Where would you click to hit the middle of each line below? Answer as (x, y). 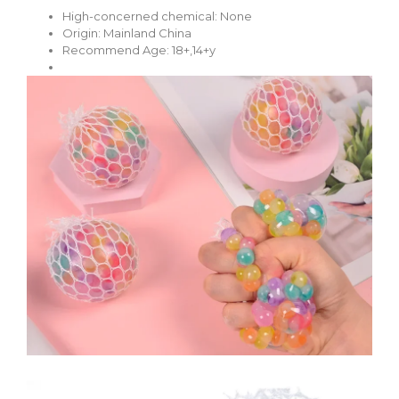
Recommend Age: (117, 50)
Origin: (83, 33)
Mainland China (147, 33)
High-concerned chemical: (141, 16)
